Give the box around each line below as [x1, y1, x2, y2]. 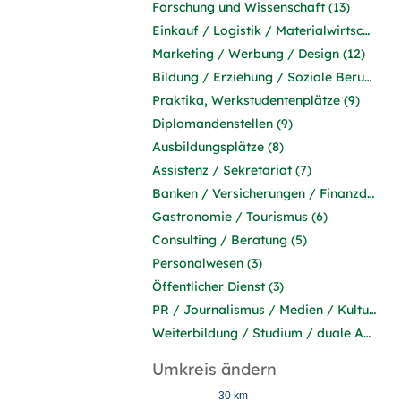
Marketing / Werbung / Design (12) [152, 46, 365, 62]
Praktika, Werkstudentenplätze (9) [152, 92, 360, 108]
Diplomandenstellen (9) [152, 115, 293, 132]
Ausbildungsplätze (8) [152, 139, 284, 155]
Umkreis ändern [152, 359, 277, 380]
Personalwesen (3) [152, 255, 262, 271]
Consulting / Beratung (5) [152, 232, 307, 248]
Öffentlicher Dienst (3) [152, 278, 284, 294]
